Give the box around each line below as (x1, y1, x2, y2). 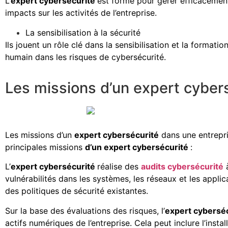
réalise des (97, 161, 141, 172)
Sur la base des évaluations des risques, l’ (5, 205, 165, 216)
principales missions (5, 141, 85, 152)
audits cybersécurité (141, 161, 223, 172)
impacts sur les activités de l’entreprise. (5, 8, 157, 18)
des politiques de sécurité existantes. (5, 186, 148, 196)
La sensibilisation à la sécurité (25, 27, 140, 38)
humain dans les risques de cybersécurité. (5, 51, 166, 62)
